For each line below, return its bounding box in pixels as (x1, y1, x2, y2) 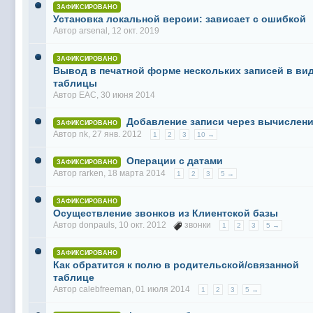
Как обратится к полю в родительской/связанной (53, 259, 299, 270)
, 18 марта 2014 (103, 168, 168, 178)
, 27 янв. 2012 (88, 129, 144, 139)
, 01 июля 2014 (131, 284, 192, 294)
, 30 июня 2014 (96, 90, 155, 100)
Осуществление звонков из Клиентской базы (53, 208, 278, 219)
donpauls (79, 220, 115, 230)
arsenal (79, 26, 108, 36)
